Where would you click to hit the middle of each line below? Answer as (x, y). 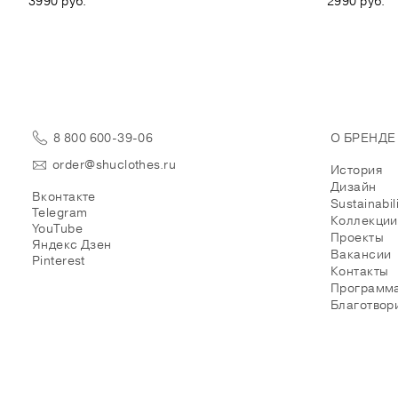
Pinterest (59, 260)
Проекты (357, 237)
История (356, 170)
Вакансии (361, 254)
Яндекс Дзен (72, 244)
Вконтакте (64, 196)
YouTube (57, 228)
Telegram (60, 212)
